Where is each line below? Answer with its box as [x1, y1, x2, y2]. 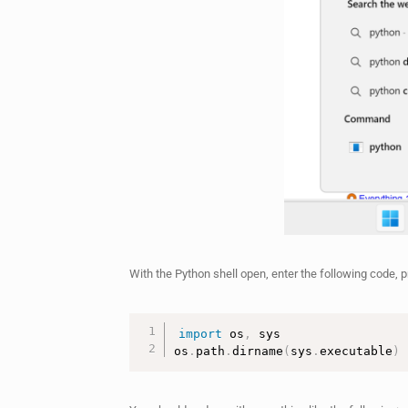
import [178, 326, 223, 341]
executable [320, 343, 393, 358]
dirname [232, 343, 284, 358]
